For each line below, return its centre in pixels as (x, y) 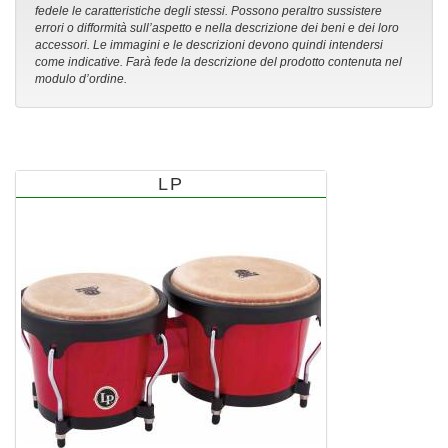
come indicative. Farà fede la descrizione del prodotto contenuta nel (218, 62)
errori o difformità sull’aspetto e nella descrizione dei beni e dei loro (217, 28)
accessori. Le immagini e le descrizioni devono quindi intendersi (209, 45)
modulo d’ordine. (81, 79)
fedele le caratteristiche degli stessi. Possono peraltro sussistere (208, 11)
